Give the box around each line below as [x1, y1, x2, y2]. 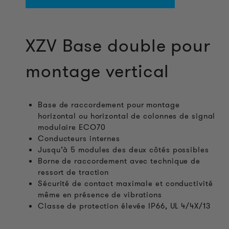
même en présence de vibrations [38, 189, 162, 200]
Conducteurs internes [38, 133, 120, 144]
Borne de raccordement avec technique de [38, 155, 201, 167]
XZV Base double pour [26, 33, 211, 58]
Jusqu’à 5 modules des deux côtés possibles [38, 144, 209, 155]
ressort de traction [38, 167, 109, 178]
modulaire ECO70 [38, 122, 106, 133]
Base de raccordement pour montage [38, 99, 180, 110]
